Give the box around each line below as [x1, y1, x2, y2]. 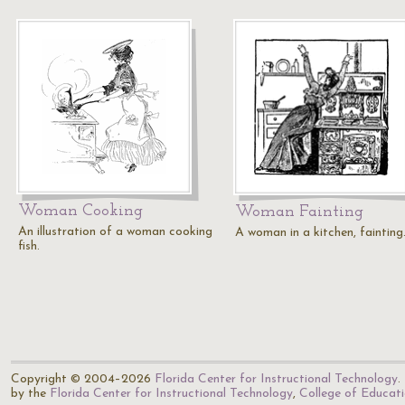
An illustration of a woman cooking [18, 225, 212, 239]
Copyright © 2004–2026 [11, 372, 155, 386]
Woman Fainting [235, 203, 363, 221]
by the [11, 387, 50, 400]
